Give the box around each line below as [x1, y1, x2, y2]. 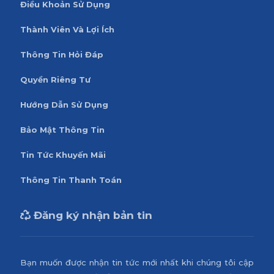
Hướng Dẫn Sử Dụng [20, 99, 108, 109]
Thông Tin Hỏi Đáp [20, 49, 103, 59]
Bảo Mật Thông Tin [20, 124, 105, 135]
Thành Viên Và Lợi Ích [20, 24, 114, 34]
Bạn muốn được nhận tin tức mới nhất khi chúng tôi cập [20, 257, 254, 267]
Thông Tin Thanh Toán [20, 174, 122, 185]
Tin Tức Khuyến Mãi [20, 149, 106, 160]
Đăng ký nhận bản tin [30, 209, 152, 221]
